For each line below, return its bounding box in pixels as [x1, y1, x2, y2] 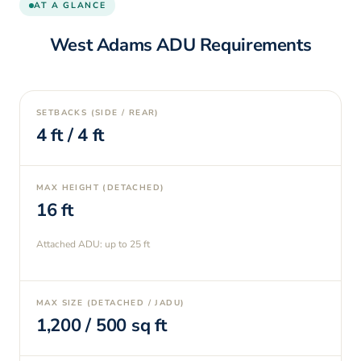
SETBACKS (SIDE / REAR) [36, 107, 160, 118]
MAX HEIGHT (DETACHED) [36, 182, 165, 193]
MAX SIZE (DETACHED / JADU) [36, 297, 185, 309]
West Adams [49, 33, 152, 57]
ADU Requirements [151, 33, 312, 57]
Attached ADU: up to [36, 238, 130, 251]
